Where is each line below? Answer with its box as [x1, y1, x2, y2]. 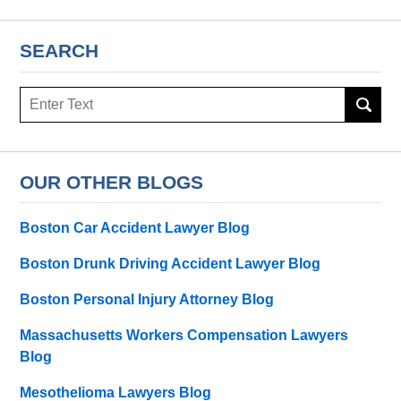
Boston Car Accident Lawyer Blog [20, 220, 251, 236]
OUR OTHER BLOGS [20, 171, 204, 192]
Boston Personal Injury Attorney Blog [20, 292, 275, 308]
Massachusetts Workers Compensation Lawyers [20, 328, 349, 344]
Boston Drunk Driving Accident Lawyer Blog [20, 256, 321, 272]
